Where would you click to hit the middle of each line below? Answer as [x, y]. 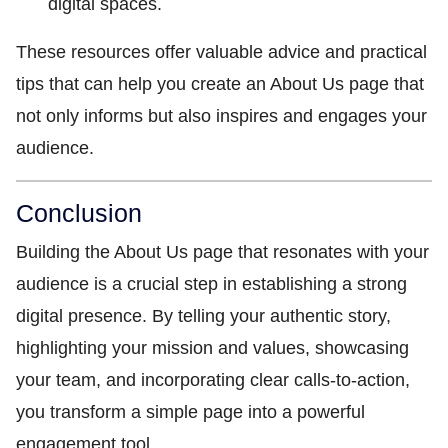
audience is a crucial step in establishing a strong [211, 284]
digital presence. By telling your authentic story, [203, 316]
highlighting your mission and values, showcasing [212, 348]
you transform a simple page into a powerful [190, 412]
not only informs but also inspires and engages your [221, 116]
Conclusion [79, 213]
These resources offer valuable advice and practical [221, 52]
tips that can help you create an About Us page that [220, 84]
